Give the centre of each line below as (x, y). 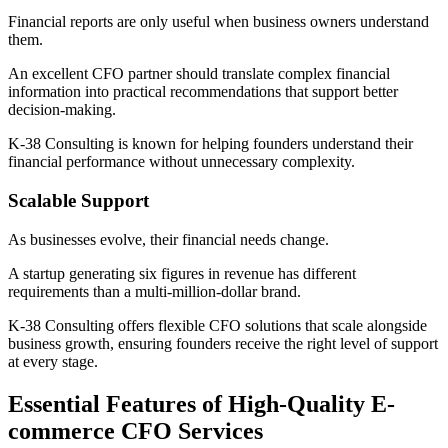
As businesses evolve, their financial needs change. (168, 239)
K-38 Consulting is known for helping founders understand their (210, 144)
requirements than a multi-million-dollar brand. (154, 291)
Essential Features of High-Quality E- (201, 403)
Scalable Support (78, 200)
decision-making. (62, 110)
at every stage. (53, 361)
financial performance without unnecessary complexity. (181, 162)
